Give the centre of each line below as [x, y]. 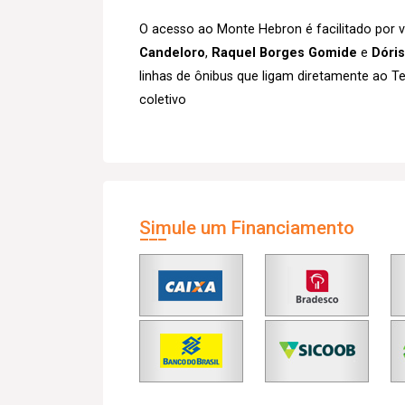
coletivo [163, 100]
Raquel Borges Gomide [284, 53]
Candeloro [172, 53]
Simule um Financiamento [247, 228]
